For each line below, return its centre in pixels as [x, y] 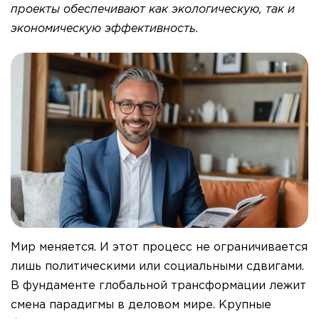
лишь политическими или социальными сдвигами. [157, 267]
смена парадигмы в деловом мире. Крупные [141, 305]
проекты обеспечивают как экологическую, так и [153, 10]
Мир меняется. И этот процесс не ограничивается [159, 248]
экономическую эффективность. [105, 29]
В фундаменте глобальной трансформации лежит [158, 286]
